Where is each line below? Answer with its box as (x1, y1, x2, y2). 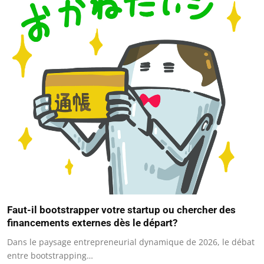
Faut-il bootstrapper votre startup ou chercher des (7, 204, 236, 216)
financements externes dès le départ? (7, 217, 177, 229)
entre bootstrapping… (7, 250, 93, 262)
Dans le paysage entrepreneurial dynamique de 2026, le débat (7, 236, 255, 248)
